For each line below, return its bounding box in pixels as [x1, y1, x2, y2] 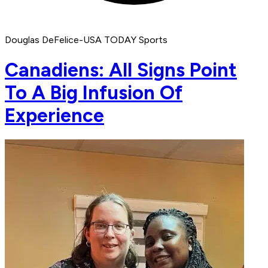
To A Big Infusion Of [5, 81, 182, 104]
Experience [5, 103, 104, 127]
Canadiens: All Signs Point [5, 58, 237, 81]
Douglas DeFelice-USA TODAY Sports [5, 34, 167, 46]
